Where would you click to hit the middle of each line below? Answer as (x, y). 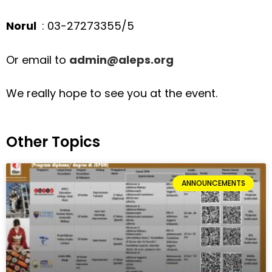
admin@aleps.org (123, 59)
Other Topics (53, 141)
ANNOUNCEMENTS (213, 183)
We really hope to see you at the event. (112, 93)
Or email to (38, 59)
